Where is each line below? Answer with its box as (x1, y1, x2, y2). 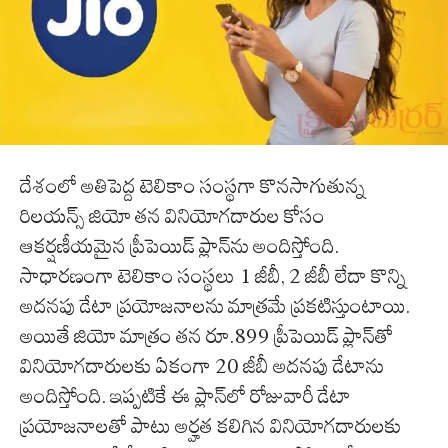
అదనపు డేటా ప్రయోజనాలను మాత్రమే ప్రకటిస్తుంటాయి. (20, 294, 410, 319)
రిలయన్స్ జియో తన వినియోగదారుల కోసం (20, 204, 325, 229)
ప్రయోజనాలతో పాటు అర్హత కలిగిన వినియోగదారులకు (20, 414, 402, 439)
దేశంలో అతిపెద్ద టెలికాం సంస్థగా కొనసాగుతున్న (20, 174, 365, 199)
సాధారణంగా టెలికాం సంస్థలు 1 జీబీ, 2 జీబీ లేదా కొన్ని (20, 264, 406, 289)
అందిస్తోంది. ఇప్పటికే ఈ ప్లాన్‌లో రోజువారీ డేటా (20, 384, 351, 409)
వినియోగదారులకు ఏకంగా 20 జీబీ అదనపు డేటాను (20, 354, 384, 379)
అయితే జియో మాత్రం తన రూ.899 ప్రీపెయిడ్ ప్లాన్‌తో (20, 324, 393, 349)
